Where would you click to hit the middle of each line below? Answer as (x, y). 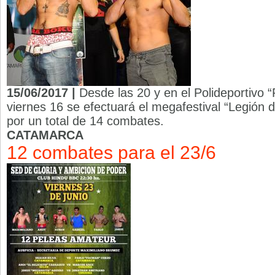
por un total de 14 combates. (85, 121)
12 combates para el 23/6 (111, 153)
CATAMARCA (45, 135)
